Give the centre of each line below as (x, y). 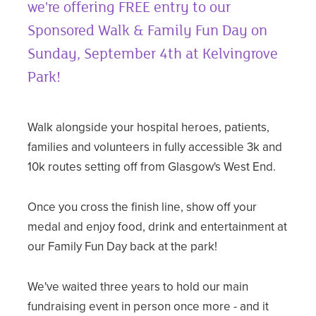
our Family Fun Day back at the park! (122, 246)
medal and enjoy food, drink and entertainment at (157, 226)
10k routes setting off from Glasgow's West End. (151, 167)
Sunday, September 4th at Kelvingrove (152, 54)
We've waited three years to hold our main (138, 286)
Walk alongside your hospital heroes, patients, (148, 127)
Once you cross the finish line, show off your (142, 206)
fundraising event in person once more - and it (148, 306)
